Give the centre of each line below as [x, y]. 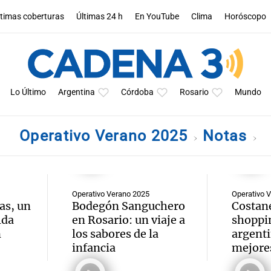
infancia [94, 248]
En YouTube [157, 16]
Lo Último [28, 92]
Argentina [76, 92]
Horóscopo [246, 16]
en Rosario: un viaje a [129, 220]
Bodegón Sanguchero [129, 206]
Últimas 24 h [100, 16]
